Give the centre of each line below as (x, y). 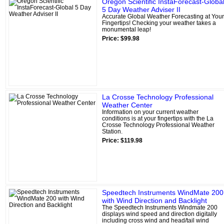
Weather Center (127, 105)
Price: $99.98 (121, 38)
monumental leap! (126, 29)
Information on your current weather (150, 112)
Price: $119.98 (122, 140)
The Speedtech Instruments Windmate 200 (160, 207)
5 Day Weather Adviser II (141, 9)
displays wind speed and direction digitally (159, 214)
